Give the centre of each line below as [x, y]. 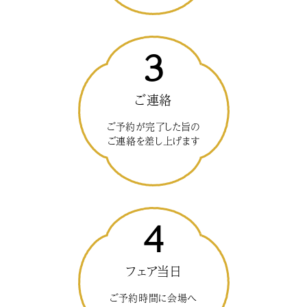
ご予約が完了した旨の [153, 126]
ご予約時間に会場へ [153, 298]
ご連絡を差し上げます [153, 141]
